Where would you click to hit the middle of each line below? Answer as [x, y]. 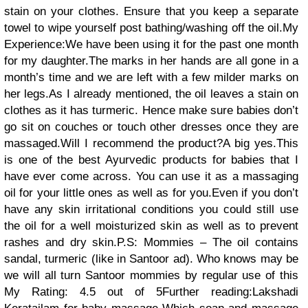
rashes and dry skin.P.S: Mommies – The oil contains [151, 242]
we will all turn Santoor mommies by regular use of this [151, 275]
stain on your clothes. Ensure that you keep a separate [151, 11]
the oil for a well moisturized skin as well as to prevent [151, 225]
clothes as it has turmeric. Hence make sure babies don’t [151, 110]
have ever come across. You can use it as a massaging [151, 176]
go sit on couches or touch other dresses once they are [151, 126]
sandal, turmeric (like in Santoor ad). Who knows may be [151, 258]
